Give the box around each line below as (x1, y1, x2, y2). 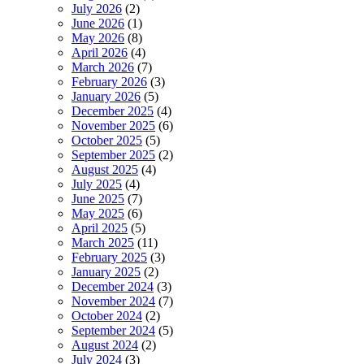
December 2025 (71, 103, 154, 118)
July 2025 (71, 176, 122, 191)
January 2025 (71, 264, 141, 279)
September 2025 (71, 147, 155, 162)
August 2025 (71, 162, 138, 176)
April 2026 (71, 45, 128, 59)
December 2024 (71, 279, 154, 293)
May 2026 (71, 30, 124, 45)
